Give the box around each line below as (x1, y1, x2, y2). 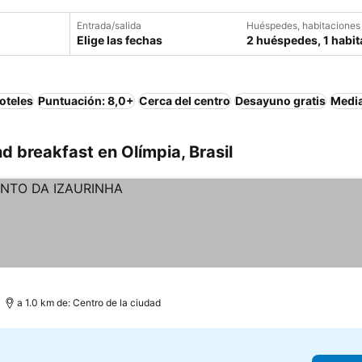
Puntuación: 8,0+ (38, 94, 134, 107)
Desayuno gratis (235, 94, 326, 107)
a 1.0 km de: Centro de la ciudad (16, 297, 161, 309)
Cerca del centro (139, 94, 230, 107)
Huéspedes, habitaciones (246, 19, 360, 32)
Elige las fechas (77, 33, 162, 47)
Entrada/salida (77, 19, 141, 32)
